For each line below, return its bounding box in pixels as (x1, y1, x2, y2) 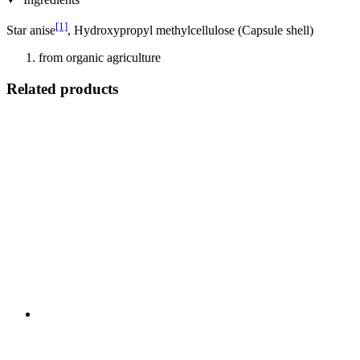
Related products (6, 80, 118, 97)
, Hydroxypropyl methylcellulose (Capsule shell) (67, 22, 313, 37)
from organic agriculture (39, 50, 161, 64)
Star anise (6, 22, 55, 37)
